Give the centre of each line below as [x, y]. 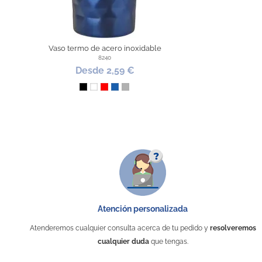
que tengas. [168, 242]
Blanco [106, 89]
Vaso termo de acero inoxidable [105, 48]
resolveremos [233, 228]
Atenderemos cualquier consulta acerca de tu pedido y [120, 228]
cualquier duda [123, 242]
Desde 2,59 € [105, 71]
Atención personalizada [143, 208]
